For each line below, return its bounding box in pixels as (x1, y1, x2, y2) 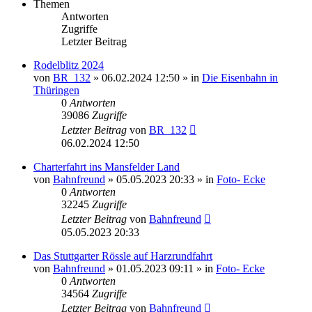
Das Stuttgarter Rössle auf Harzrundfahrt (33, 249, 212, 262)
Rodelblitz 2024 (33, 58, 104, 71)
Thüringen (33, 84, 79, 96)
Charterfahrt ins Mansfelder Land (33, 160, 180, 173)
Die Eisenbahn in (202, 71, 278, 84)
